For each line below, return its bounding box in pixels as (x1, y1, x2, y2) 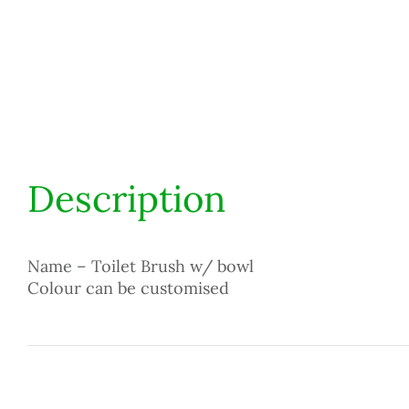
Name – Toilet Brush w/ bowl (27, 256, 254, 277)
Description (27, 175, 225, 222)
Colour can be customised (27, 278, 229, 299)
